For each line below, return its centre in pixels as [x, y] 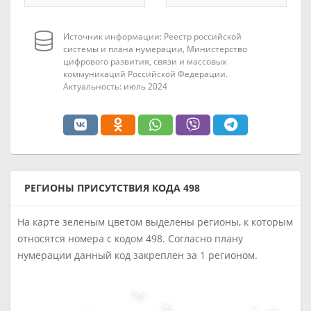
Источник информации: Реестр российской [152, 36]
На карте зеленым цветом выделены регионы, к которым [155, 222]
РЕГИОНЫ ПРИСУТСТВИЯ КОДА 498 [112, 188]
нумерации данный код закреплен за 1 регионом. [137, 255]
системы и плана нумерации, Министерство [155, 49]
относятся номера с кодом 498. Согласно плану [130, 238]
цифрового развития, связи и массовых [145, 61]
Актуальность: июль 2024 [115, 86]
